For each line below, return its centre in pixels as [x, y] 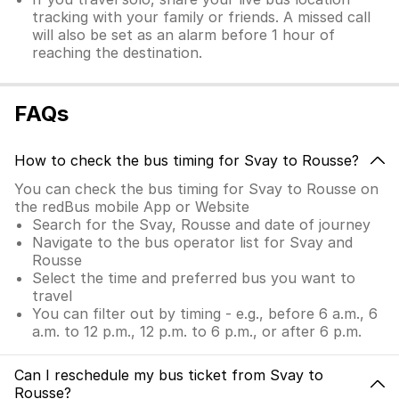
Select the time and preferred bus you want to [194, 278]
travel [52, 296]
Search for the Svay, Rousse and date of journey [201, 224]
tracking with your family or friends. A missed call [201, 17]
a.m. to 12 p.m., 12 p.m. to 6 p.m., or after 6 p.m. [197, 331]
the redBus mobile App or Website [132, 207]
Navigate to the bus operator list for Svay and [192, 242]
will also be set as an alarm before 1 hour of [183, 35]
